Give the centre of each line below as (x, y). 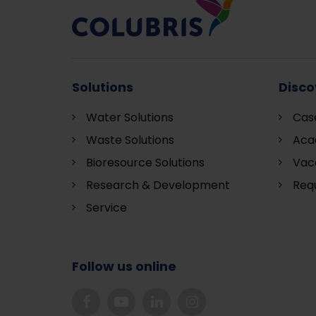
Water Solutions (130, 117)
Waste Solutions (130, 140)
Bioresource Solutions (145, 163)
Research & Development (158, 185)
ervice (110, 208)
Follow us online (124, 266)
